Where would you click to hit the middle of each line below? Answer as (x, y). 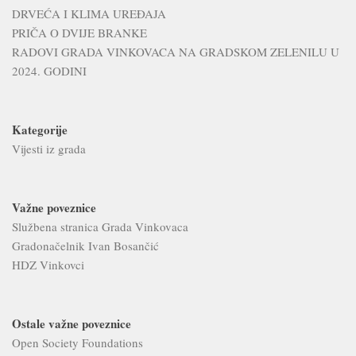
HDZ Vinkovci (48, 264)
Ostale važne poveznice (72, 323)
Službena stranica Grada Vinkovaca (100, 226)
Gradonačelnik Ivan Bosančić (85, 245)
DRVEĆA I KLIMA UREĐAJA (89, 13)
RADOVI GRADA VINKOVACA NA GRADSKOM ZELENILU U (176, 51)
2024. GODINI (49, 70)
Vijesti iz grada (49, 148)
